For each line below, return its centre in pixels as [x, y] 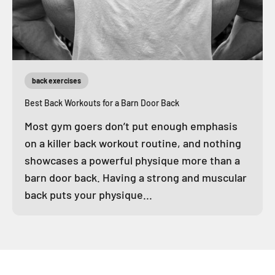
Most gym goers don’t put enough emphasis [131, 126]
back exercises [56, 81]
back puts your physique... [88, 195]
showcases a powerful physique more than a [132, 161]
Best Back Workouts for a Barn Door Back [102, 103]
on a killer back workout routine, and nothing [133, 143]
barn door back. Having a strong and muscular [136, 178]
